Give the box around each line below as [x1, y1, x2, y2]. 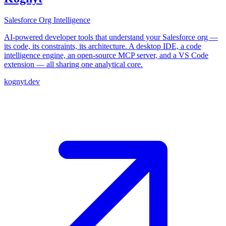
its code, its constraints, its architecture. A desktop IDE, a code [4, 42, 201, 51]
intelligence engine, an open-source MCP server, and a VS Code [4, 51, 208, 60]
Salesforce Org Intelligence [4, 16, 90, 25]
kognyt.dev [4, 77, 40, 86]
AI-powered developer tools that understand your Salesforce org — [4, 33, 218, 42]
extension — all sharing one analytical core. [4, 60, 143, 69]
